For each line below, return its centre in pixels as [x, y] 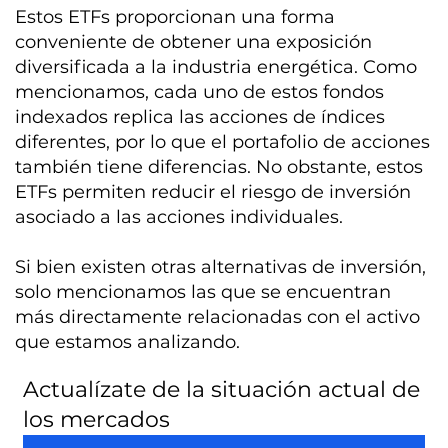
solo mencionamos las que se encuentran [203, 291]
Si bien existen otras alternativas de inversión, [221, 266]
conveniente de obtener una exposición [194, 41]
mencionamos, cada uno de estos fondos [200, 91]
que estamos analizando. [128, 341]
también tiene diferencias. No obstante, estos [219, 166]
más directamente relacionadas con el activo [218, 316]
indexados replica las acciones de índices [200, 116]
